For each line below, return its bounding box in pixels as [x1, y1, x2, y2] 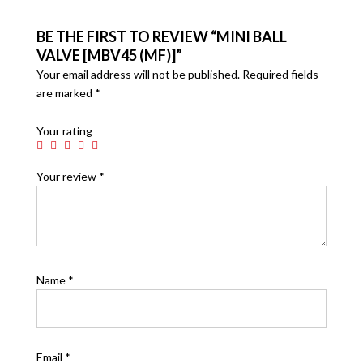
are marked [36, 85, 95, 100]
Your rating [36, 123, 92, 138]
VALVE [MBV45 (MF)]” [36, 45, 182, 64]
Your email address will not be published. [36, 66, 240, 81]
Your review [36, 169, 99, 183]
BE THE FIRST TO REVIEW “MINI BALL [36, 27, 287, 45]
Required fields [241, 66, 318, 81]
